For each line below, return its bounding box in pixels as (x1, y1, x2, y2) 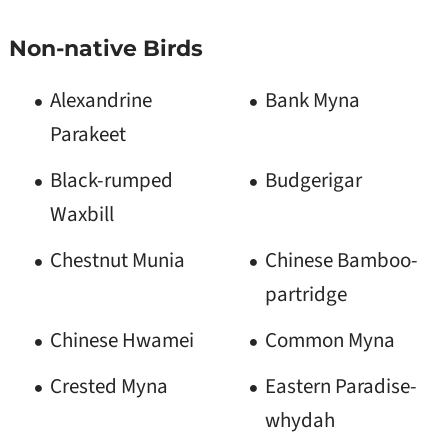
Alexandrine (49, 85, 152, 116)
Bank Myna (264, 85, 360, 116)
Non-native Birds (8, 35, 203, 63)
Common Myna (264, 325, 395, 356)
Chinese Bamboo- (264, 245, 418, 276)
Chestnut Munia (49, 245, 185, 276)
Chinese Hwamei (49, 325, 194, 356)
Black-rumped (49, 165, 173, 196)
